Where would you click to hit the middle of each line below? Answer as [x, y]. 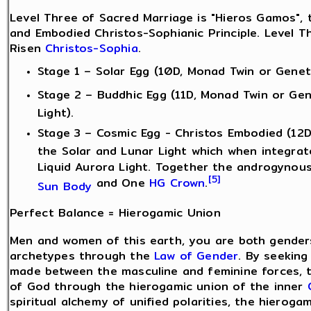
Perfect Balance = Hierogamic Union [115, 212]
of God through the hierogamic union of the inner [159, 287]
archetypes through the [82, 256]
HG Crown [177, 183]
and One [121, 183]
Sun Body [65, 184]
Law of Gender [196, 256]
